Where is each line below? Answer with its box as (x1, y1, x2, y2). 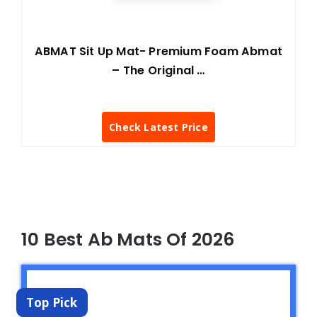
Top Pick (26, 294, 78, 311)
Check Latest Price (109, 120, 208, 134)
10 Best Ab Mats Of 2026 (21, 226, 235, 252)
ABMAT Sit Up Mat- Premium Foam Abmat (34, 43, 283, 60)
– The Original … (112, 62, 205, 79)
